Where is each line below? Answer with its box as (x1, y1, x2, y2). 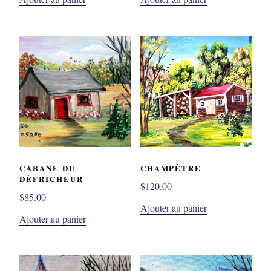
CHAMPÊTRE (140, 162, 202, 174)
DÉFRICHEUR (19, 172, 83, 184)
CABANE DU (19, 162, 76, 174)
